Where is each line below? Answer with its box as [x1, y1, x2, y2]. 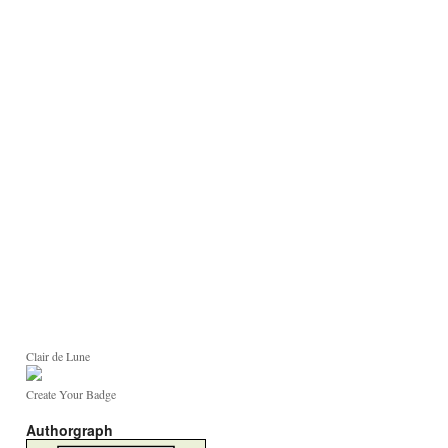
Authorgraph [26, 420, 113, 440]
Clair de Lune [26, 348, 90, 364]
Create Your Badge [26, 386, 116, 402]
